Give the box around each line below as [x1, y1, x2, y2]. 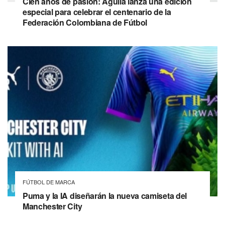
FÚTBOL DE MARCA [23, 177, 75, 186]
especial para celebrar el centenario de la [23, 6, 171, 18]
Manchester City [23, 200, 82, 212]
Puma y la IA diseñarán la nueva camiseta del [23, 189, 187, 201]
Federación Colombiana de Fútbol [23, 17, 148, 28]
